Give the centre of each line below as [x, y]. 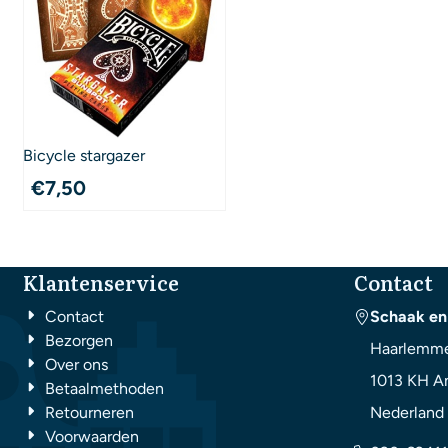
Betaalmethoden [105, 389]
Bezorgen [79, 341]
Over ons [77, 365]
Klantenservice [101, 282]
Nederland [406, 413]
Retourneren [90, 413]
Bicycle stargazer [84, 156]
